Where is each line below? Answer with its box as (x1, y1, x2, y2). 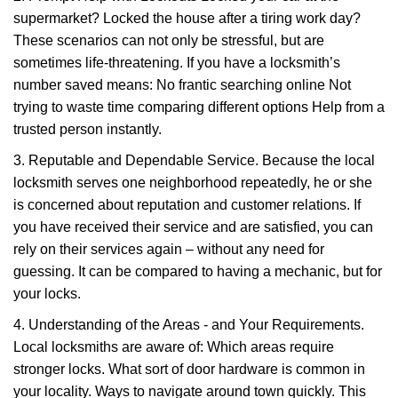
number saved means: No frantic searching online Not (13, 77, 351, 92)
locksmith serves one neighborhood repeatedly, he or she (13, 175, 372, 190)
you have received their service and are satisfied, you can (13, 219, 373, 235)
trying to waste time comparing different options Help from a (13, 99, 385, 115)
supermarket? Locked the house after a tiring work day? (13, 11, 361, 26)
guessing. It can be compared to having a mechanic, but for (13, 264, 382, 279)
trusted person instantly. (13, 122, 162, 137)
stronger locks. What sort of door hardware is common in (13, 362, 365, 377)
